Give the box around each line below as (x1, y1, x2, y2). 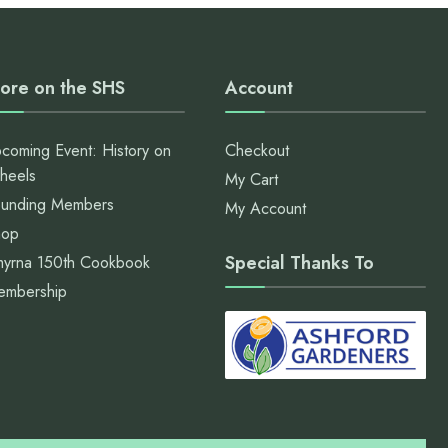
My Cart (224, 168, 278, 192)
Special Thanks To (224, 250, 374, 277)
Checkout (224, 139, 289, 163)
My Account (224, 197, 306, 221)
